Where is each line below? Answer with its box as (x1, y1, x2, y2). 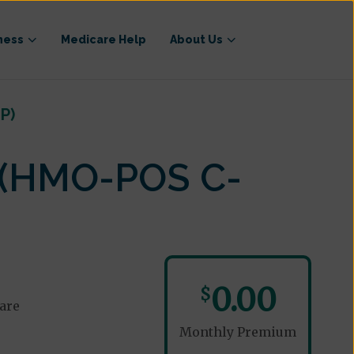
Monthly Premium (179, 324, 297, 340)
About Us (169, 33, 223, 46)
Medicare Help (60, 33, 146, 46)
